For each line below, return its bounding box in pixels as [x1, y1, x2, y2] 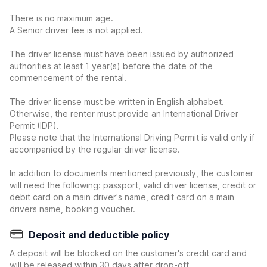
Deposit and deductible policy [29, 229, 169, 241]
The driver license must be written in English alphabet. [10, 97, 224, 107]
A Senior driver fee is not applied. [10, 25, 143, 35]
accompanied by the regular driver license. [10, 144, 180, 154]
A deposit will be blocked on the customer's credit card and [10, 248, 247, 258]
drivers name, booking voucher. [10, 204, 135, 214]
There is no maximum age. [10, 13, 113, 23]
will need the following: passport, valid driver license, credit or [10, 180, 256, 190]
